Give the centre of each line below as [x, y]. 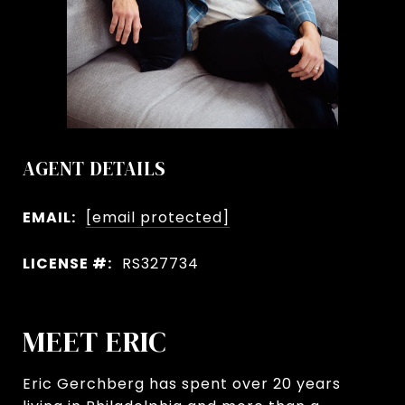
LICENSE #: [67, 263]
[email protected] [158, 217]
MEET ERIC [95, 341]
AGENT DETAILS [94, 169]
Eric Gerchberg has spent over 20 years [182, 383]
